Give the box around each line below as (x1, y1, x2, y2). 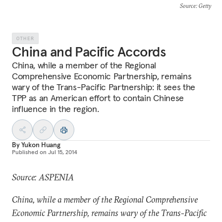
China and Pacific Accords (12, 43, 166, 60)
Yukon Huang (21, 140, 61, 149)
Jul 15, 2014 (48, 148, 77, 156)
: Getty (195, 2, 211, 9)
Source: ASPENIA (12, 171, 74, 183)
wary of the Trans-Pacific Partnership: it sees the (12, 81, 195, 93)
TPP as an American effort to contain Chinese (12, 92, 184, 104)
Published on (12, 148, 47, 156)
